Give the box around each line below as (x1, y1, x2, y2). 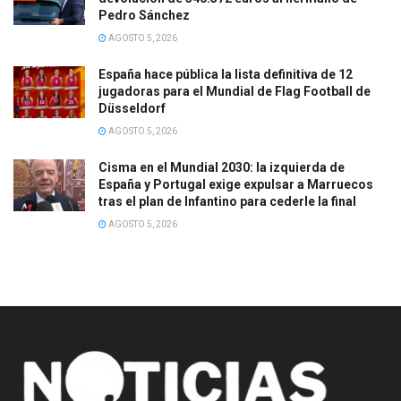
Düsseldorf (98, 101, 166, 116)
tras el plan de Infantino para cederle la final (98, 194, 356, 209)
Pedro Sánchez (98, 8, 190, 23)
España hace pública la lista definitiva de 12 (98, 67, 353, 82)
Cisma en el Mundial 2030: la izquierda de (98, 160, 345, 175)
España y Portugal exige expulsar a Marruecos (98, 177, 373, 192)
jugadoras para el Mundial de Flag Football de (98, 84, 371, 99)
